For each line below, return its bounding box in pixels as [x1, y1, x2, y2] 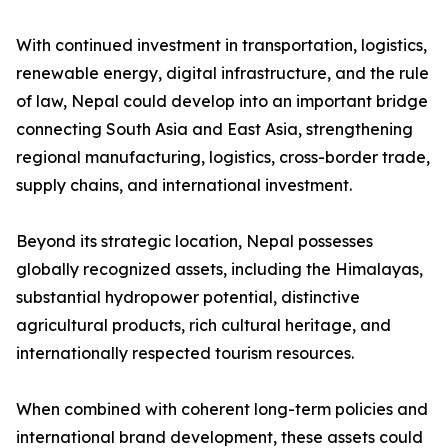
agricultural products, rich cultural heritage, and [16, 315, 391, 336]
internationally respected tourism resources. [16, 343, 354, 364]
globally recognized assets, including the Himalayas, [16, 259, 423, 280]
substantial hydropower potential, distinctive [16, 287, 360, 308]
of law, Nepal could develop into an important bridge [16, 91, 428, 112]
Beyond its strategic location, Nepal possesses [16, 231, 373, 252]
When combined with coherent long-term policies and [16, 399, 428, 420]
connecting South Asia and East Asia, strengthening [16, 119, 413, 140]
